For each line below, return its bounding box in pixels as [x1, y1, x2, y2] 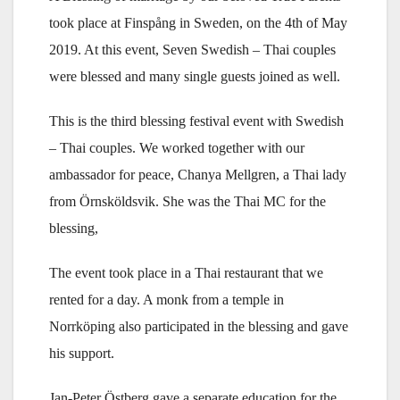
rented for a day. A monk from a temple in [49, 291, 284, 307]
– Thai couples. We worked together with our [49, 139, 304, 155]
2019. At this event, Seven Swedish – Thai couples [49, 41, 336, 57]
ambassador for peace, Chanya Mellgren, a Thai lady [49, 166, 346, 182]
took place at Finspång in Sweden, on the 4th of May [49, 14, 347, 30]
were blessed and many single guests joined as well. [49, 68, 340, 84]
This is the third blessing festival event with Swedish [49, 112, 344, 129]
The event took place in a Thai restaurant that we [49, 264, 323, 280]
